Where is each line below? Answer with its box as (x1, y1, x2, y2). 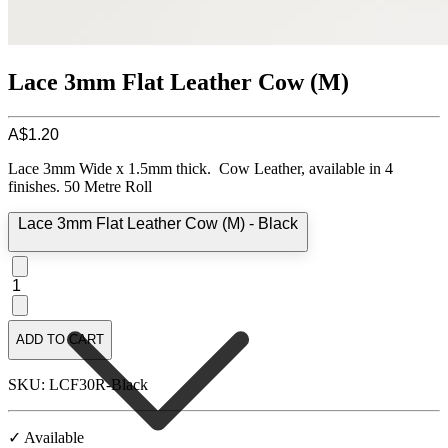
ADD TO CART (16, 332, 104, 348)
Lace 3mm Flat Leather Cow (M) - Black (18, 214, 298, 232)
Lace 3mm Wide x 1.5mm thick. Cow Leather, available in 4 (8, 159, 393, 177)
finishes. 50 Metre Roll (8, 177, 152, 195)
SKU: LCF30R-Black (8, 375, 148, 393)
